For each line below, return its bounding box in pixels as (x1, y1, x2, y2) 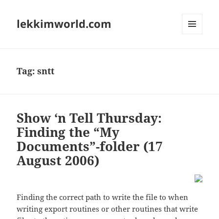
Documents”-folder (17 (17, 137, 163, 155)
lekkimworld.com (17, 16, 112, 31)
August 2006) (17, 152, 100, 170)
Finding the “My (17, 123, 120, 141)
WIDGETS (182, 50, 210, 59)
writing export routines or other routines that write (17, 204, 198, 214)
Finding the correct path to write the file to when (17, 192, 189, 202)
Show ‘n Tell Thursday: (17, 109, 162, 127)
